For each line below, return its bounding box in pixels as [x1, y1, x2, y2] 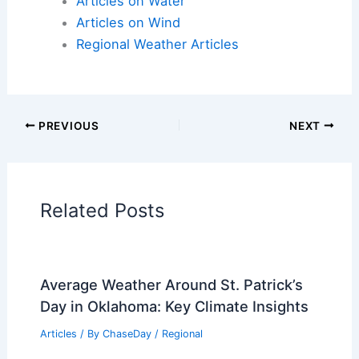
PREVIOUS [35, 119, 99, 132]
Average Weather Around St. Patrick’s [39, 275, 303, 293]
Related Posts [39, 198, 164, 222]
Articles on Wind [75, 14, 180, 30]
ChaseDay [102, 327, 155, 340]
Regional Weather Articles [75, 35, 239, 52]
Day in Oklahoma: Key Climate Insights [39, 296, 309, 315]
